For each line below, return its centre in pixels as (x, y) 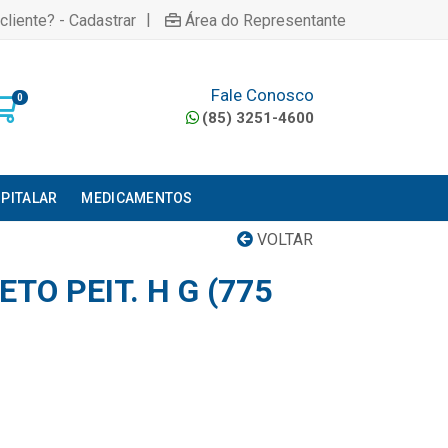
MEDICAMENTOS (137, 198)
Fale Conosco (262, 95)
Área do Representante (265, 20)
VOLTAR (283, 239)
